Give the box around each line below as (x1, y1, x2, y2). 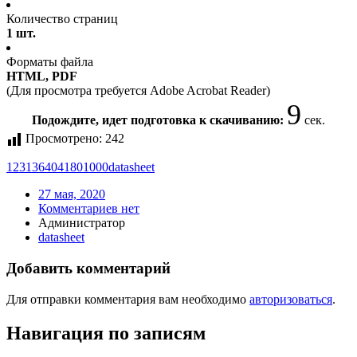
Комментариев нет (38, 202, 139, 216)
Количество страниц (6, 12, 118, 26)
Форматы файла (6, 55, 93, 69)
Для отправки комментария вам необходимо (6, 292, 249, 306)
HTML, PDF (6, 69, 77, 84)
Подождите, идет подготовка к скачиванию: (32, 113, 287, 127)
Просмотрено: (25, 131, 102, 146)
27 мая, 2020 (38, 187, 105, 202)
